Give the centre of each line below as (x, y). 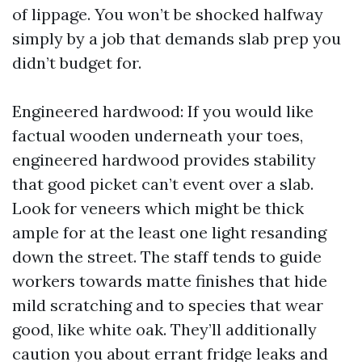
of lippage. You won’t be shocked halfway (168, 14)
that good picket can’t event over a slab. (163, 184)
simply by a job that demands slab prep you (177, 38)
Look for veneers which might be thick (158, 208)
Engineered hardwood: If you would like (163, 111)
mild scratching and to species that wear (168, 305)
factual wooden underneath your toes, (158, 135)
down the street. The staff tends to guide (167, 257)
